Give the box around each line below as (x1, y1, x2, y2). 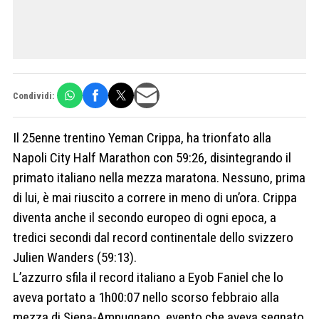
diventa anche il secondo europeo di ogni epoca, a (13, 209, 276, 226)
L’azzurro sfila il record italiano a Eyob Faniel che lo (13, 269, 283, 286)
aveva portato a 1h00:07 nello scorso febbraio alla (13, 289, 279, 306)
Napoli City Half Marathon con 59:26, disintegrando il (13, 150, 291, 167)
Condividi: (13, 90, 54, 101)
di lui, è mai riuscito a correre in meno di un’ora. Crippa (13, 189, 297, 206)
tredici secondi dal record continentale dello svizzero (13, 229, 293, 246)
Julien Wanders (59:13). (13, 249, 137, 266)
